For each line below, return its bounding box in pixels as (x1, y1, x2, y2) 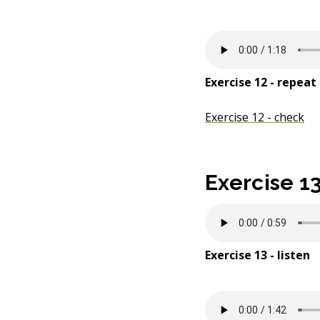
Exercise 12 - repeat (205, 74, 316, 90)
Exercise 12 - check (205, 109, 304, 125)
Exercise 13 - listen (205, 247, 310, 263)
